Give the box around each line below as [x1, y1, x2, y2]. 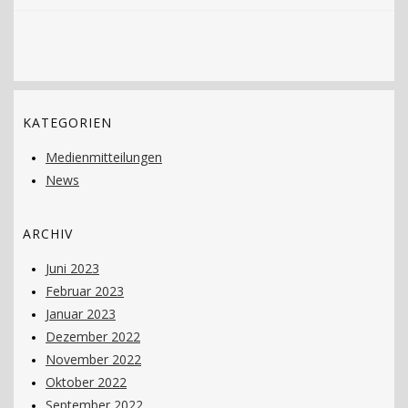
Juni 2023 [46, 260, 99, 277]
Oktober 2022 [46, 373, 127, 391]
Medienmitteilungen [46, 148, 162, 166]
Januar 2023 [46, 305, 116, 322]
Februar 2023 [46, 282, 124, 300]
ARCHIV [23, 225, 73, 242]
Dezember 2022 [46, 328, 140, 345]
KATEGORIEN [23, 114, 112, 131]
